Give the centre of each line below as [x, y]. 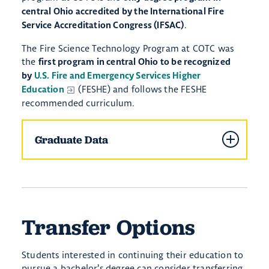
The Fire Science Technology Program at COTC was [128, 48]
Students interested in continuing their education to [133, 255]
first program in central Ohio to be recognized [134, 62]
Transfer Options [109, 227]
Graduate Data [71, 139]
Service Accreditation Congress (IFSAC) [103, 25]
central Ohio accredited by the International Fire [123, 11]
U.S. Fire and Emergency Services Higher [117, 76]
